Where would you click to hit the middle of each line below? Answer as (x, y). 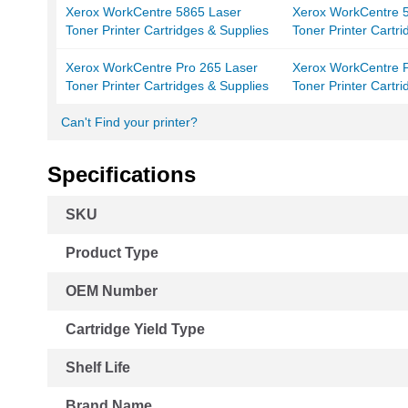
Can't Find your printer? (129, 122)
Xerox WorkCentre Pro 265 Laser (162, 68)
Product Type (112, 253)
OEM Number (112, 291)
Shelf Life (98, 368)
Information (82, 225)
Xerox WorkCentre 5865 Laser (153, 12)
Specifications (122, 175)
